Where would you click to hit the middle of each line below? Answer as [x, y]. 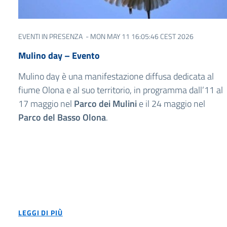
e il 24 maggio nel [171, 103]
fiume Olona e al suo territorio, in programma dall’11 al [121, 90]
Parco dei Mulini [105, 103]
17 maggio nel [46, 103]
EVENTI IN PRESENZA [50, 36]
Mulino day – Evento [59, 55]
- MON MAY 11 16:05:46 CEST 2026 [139, 36]
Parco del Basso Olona [62, 117]
